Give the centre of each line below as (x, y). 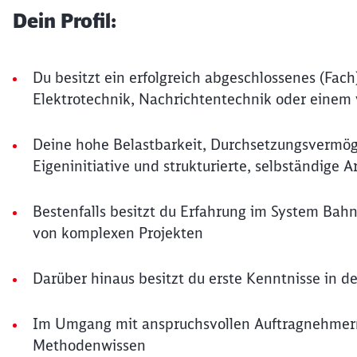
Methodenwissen (89, 345)
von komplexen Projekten (118, 233)
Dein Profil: (65, 21)
